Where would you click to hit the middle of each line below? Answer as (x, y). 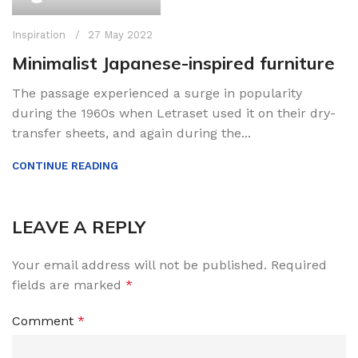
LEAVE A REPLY (79, 227)
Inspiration (39, 34)
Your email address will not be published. (139, 265)
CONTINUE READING (65, 165)
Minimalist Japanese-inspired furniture (173, 63)
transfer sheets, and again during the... (131, 133)
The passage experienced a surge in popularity (157, 93)
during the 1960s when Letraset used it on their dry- (174, 113)
